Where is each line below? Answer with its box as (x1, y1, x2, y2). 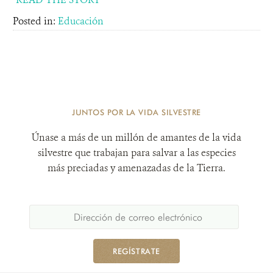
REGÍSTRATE (113, 246, 160, 256)
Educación (58, 15, 104, 27)
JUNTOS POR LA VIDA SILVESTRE (72, 107, 201, 117)
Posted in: (13, 15, 58, 27)
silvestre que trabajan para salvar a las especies (37, 146, 236, 159)
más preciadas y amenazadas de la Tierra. (48, 161, 225, 174)
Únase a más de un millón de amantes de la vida (32, 131, 241, 144)
